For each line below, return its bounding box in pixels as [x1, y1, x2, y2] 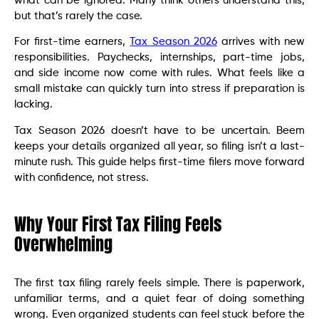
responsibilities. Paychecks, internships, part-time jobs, [14, 52, 305, 63]
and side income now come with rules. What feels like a [14, 68, 305, 79]
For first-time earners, [14, 36, 130, 48]
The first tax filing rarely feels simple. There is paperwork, [14, 277, 305, 288]
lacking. [14, 99, 53, 110]
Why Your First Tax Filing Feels [14, 211, 221, 237]
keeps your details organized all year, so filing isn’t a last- [14, 140, 305, 152]
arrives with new [216, 36, 305, 48]
